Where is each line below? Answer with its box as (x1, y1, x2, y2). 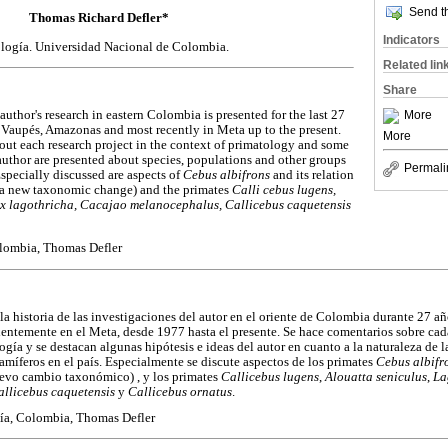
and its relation (273, 168, 354, 183)
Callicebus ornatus (128, 384, 232, 399)
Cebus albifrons (183, 168, 273, 183)
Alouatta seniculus (325, 369, 427, 384)
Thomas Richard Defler (29, 9, 162, 25)
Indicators (383, 33, 440, 47)
